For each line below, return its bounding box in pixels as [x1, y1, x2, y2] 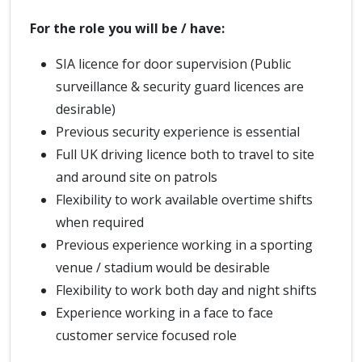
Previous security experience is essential [56, 123, 300, 141]
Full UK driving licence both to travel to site [56, 145, 314, 163]
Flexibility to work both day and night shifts [56, 281, 317, 299]
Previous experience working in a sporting [56, 236, 313, 254]
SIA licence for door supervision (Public [56, 55, 291, 73]
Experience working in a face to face [56, 304, 273, 322]
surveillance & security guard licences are [56, 78, 304, 95]
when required [56, 213, 144, 231]
